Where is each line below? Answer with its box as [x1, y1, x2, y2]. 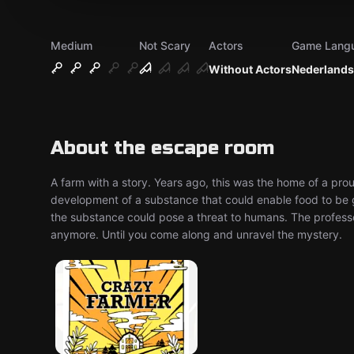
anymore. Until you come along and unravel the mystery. [51, 228, 342, 241]
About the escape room [51, 137, 274, 160]
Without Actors [209, 62, 292, 76]
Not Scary [139, 39, 190, 52]
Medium [51, 39, 92, 52]
